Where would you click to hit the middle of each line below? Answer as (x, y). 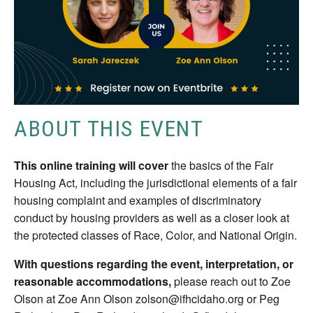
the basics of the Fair (222, 166)
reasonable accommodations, (93, 282)
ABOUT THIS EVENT (109, 129)
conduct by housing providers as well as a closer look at (152, 218)
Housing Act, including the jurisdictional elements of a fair (155, 183)
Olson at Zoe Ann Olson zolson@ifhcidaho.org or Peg (147, 299)
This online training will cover (91, 166)
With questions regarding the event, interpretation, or (154, 264)
